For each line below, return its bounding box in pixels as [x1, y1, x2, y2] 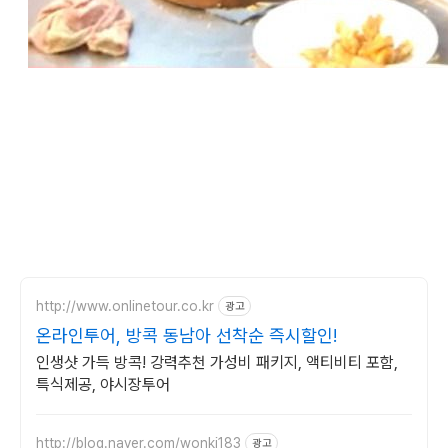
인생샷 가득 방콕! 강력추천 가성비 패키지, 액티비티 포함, [36, 353, 398, 372]
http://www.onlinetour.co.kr [36, 297, 214, 314]
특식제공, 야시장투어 [36, 375, 170, 394]
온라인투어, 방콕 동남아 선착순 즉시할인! [36, 325, 337, 346]
